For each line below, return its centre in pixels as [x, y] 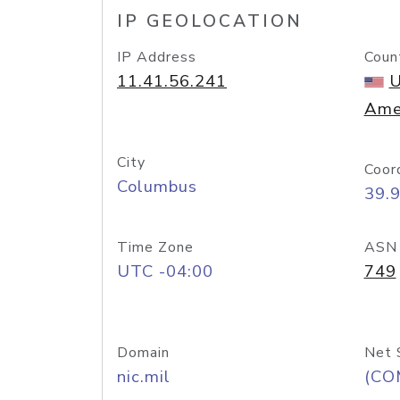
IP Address [157, 57]
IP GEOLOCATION [210, 21]
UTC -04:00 [165, 271]
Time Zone [155, 247]
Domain [143, 353]
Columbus [157, 187]
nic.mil [144, 377]
